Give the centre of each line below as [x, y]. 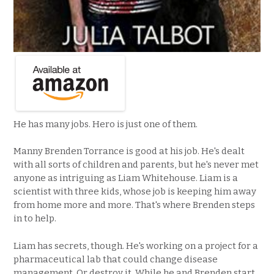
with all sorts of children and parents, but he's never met [136, 165]
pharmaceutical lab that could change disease [116, 259]
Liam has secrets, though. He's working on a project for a [136, 246]
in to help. [35, 218]
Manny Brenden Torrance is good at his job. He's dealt [129, 151]
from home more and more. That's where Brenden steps [134, 205]
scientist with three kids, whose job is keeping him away [135, 191]
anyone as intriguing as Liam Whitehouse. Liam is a [126, 178]
